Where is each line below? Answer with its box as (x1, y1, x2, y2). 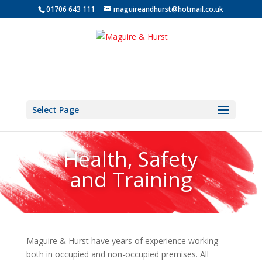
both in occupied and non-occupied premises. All (26, 249, 209, 260)
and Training (69, 166, 192, 193)
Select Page (32, 104, 79, 115)
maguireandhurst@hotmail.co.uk (113, 4, 224, 14)
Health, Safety (63, 145, 198, 173)
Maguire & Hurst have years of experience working (26, 235, 218, 246)
